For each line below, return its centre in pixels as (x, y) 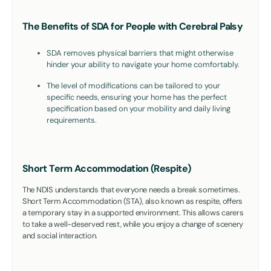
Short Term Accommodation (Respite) (107, 168)
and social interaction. (62, 235)
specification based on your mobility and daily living (139, 108)
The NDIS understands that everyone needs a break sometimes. (131, 189)
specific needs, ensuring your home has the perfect (137, 97)
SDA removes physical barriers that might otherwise (140, 53)
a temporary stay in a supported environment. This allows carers (133, 212)
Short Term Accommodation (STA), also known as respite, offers (133, 201)
